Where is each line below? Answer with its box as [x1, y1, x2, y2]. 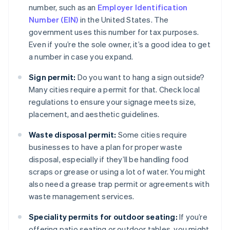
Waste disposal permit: [29, 129, 117, 140]
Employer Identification [97, 2, 188, 13]
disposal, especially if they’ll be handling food [29, 154, 189, 165]
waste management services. [29, 191, 135, 202]
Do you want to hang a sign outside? [75, 72, 205, 83]
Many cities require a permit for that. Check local [29, 84, 200, 95]
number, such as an [29, 2, 98, 13]
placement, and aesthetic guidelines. [29, 109, 160, 120]
